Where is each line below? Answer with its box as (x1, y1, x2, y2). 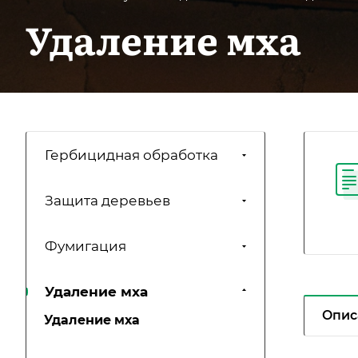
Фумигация (45, 238, 126, 255)
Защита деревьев (45, 193, 170, 209)
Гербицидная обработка (45, 147, 218, 164)
